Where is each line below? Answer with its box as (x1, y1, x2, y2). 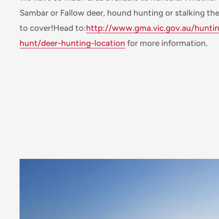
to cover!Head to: (20, 23, 86, 33)
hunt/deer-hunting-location (20, 38, 125, 48)
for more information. (125, 38, 208, 48)
